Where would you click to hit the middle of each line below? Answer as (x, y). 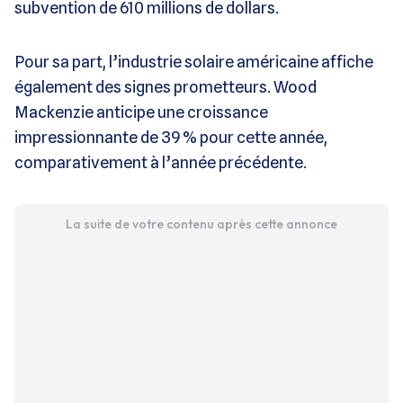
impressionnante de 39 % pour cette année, (171, 137)
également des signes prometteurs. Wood (166, 86)
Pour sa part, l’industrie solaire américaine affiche (194, 61)
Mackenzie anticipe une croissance (141, 112)
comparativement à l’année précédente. (161, 162)
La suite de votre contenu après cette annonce (201, 224)
